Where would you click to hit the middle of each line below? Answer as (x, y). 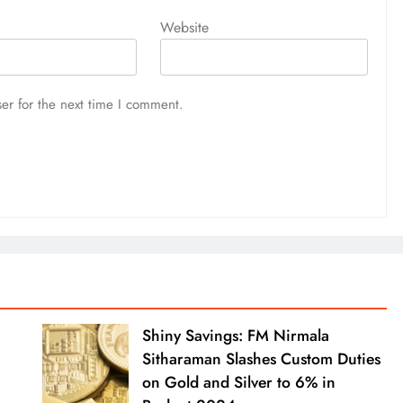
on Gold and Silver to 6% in (238, 382)
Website (185, 27)
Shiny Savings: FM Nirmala (235, 335)
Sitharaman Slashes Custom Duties (261, 358)
